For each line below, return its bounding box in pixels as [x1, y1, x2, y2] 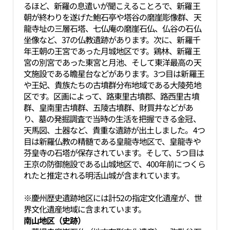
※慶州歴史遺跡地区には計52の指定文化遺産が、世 [23, 191, 202, 204]
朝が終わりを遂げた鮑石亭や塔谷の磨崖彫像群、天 [23, 11, 201, 23]
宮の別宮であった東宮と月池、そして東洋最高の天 [23, 56, 201, 68]
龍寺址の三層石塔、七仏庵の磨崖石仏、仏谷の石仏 [23, 22, 201, 34]
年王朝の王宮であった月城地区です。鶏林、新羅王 [23, 45, 200, 57]
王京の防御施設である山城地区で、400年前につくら [23, 158, 205, 170]
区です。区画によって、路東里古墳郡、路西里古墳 [23, 90, 199, 102]
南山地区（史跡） [23, 214, 85, 226]
